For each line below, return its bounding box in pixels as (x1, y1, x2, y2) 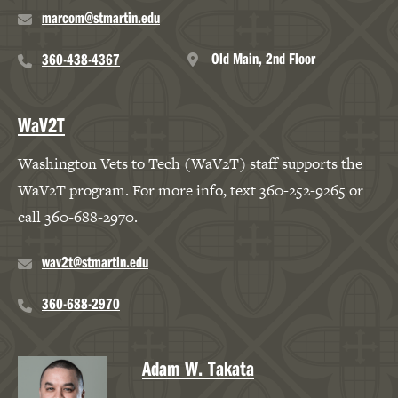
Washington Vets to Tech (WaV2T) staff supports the (18, 152, 362, 174)
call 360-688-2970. (18, 205, 138, 227)
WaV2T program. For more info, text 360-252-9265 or (18, 179, 363, 201)
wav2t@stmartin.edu (42, 251, 148, 272)
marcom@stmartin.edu (42, 6, 160, 28)
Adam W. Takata (142, 354, 254, 381)
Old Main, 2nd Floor (211, 47, 315, 68)
